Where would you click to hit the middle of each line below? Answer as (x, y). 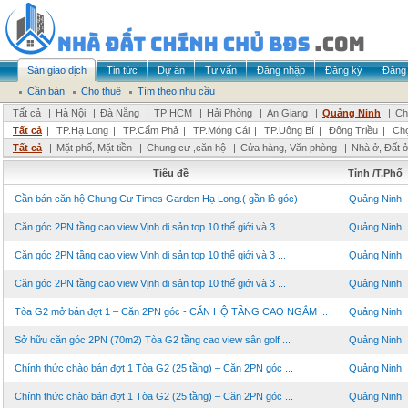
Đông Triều (353, 130)
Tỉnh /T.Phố (375, 173)
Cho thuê (101, 91)
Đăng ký (344, 70)
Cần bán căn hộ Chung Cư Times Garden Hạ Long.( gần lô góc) (156, 199)
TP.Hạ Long (82, 130)
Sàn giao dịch (57, 70)
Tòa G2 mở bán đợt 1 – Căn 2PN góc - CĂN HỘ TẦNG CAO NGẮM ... (171, 311)
